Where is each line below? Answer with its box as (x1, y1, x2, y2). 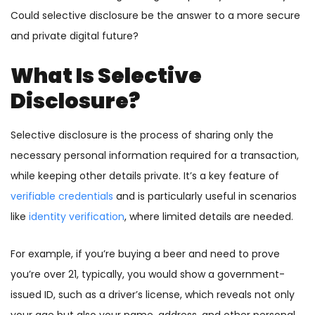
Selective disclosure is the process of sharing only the (11, 128, 274, 143)
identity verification (29, 210, 124, 224)
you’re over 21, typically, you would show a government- (11, 267, 285, 282)
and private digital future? (11, 29, 139, 44)
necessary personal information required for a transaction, (11, 148, 299, 163)
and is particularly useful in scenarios (113, 189, 297, 204)
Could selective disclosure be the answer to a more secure (11, 8, 300, 23)
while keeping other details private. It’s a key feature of (11, 169, 279, 184)
